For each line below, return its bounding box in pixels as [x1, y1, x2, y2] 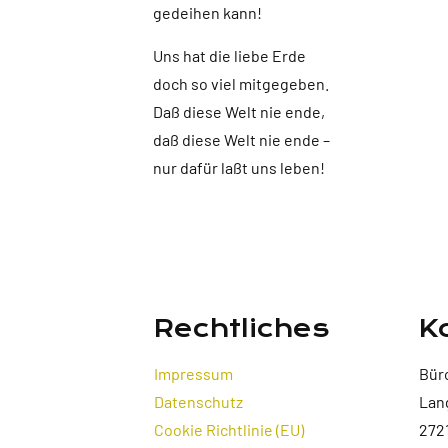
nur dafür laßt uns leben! [152, 158, 325, 177]
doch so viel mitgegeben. [152, 74, 329, 93]
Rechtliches [154, 314, 329, 343]
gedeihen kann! [152, 3, 262, 22]
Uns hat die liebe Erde [152, 46, 306, 65]
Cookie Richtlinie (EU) [154, 420, 304, 439]
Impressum [154, 364, 233, 383]
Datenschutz [154, 392, 243, 411]
